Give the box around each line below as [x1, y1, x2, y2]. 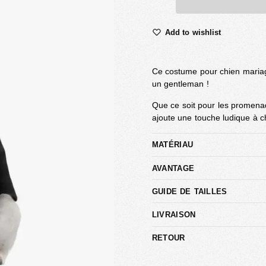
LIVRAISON [151, 210, 196, 219]
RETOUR [151, 233, 185, 243]
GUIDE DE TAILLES [151, 186, 227, 196]
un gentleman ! [151, 78, 209, 88]
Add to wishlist [164, 27, 221, 37]
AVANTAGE [151, 163, 195, 173]
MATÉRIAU [151, 140, 194, 150]
